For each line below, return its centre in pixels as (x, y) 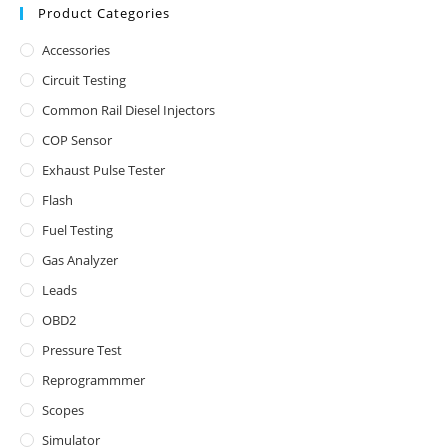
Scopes (63, 410)
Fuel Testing (77, 230)
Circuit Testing (84, 80)
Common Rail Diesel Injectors (128, 110)
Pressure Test (82, 350)
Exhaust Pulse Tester (103, 170)
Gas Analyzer (80, 260)
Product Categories (104, 13)
